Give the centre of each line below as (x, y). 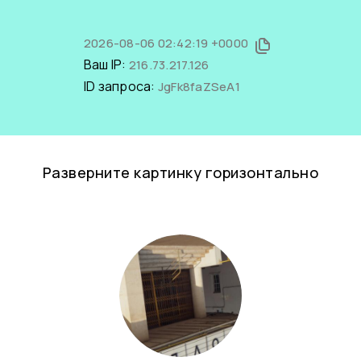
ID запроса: (120, 86)
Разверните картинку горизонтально (180, 172)
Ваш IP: (106, 64)
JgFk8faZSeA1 (199, 87)
